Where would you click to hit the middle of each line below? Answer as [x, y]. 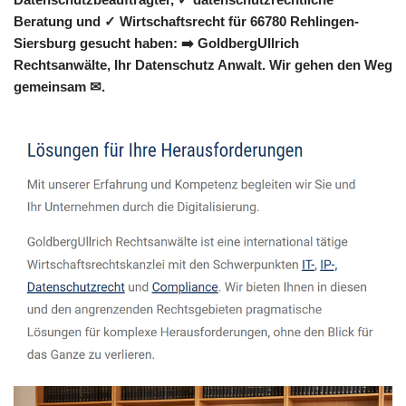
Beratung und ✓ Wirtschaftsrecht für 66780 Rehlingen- [186, 22]
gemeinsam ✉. [59, 87]
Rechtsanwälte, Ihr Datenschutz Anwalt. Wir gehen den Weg [203, 65]
